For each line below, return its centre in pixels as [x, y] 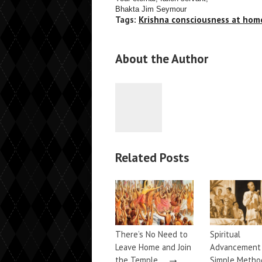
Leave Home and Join [153, 247]
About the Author [162, 59]
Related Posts [152, 158]
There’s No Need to [151, 234]
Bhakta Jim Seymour [151, 9]
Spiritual [225, 234]
